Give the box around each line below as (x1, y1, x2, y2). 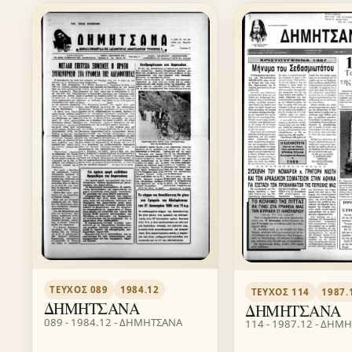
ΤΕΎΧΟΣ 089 (49, 284, 108, 296)
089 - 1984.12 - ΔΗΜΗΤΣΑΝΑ (43, 314, 182, 329)
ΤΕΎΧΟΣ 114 (251, 285, 310, 298)
